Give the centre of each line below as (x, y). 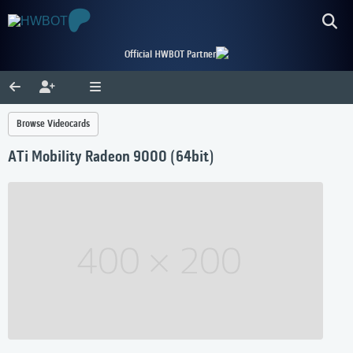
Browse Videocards (53, 124)
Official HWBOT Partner (170, 55)
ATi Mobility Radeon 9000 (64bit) (111, 158)
